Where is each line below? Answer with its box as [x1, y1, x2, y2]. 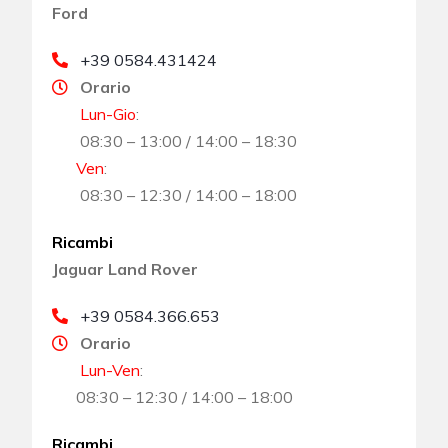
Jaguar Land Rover [52, 258, 199, 279]
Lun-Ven [52, 359, 141, 380]
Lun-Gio [52, 103, 137, 124]
